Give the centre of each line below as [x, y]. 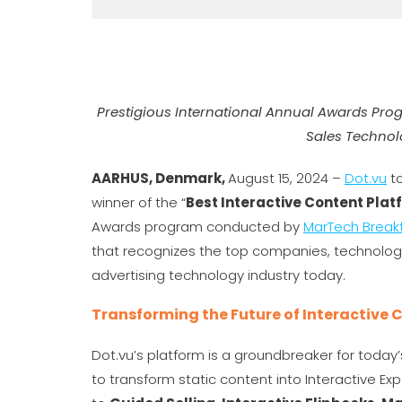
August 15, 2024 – [286, 178]
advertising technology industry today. [218, 275]
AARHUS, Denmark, [160, 178]
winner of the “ [139, 202]
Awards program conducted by [197, 227]
